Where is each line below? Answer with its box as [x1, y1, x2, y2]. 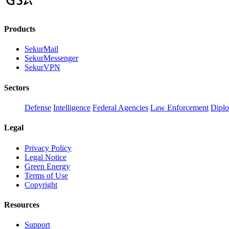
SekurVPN [25, 63, 60, 72]
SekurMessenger [25, 54, 78, 63]
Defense [25, 103, 51, 112]
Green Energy [25, 162, 70, 171]
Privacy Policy [25, 143, 72, 152]
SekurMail [25, 44, 58, 54]
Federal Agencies [93, 103, 148, 112]
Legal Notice [25, 152, 66, 162]
